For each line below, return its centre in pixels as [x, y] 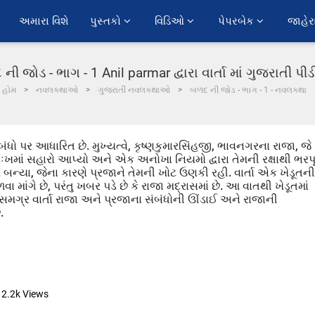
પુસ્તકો [107, 21]
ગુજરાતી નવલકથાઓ [134, 90]
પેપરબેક [237, 21]
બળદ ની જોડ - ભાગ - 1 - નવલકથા [248, 90]
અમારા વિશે [44, 21]
